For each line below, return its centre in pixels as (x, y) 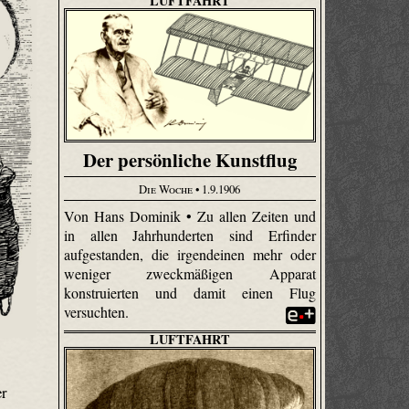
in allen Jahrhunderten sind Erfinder (190, 236)
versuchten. (99, 312)
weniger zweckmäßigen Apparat (190, 274)
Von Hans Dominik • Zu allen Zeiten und (190, 216)
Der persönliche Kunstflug (189, 159)
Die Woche (166, 189)
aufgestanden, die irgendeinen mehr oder (190, 255)
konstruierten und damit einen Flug (190, 293)
